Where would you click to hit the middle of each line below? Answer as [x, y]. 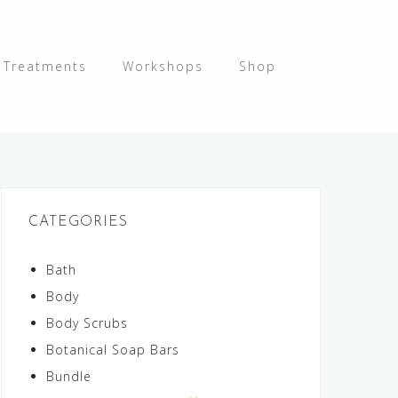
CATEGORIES [78, 222]
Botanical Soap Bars [113, 350]
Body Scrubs [87, 323]
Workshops [163, 66]
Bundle [69, 376]
